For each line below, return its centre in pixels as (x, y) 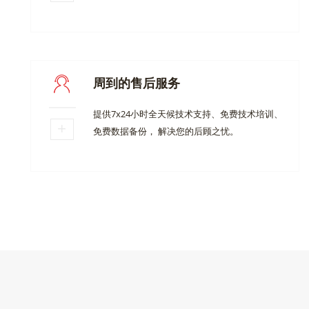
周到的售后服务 (136, 83)
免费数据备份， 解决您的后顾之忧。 (166, 131)
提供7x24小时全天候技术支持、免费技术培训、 (188, 114)
